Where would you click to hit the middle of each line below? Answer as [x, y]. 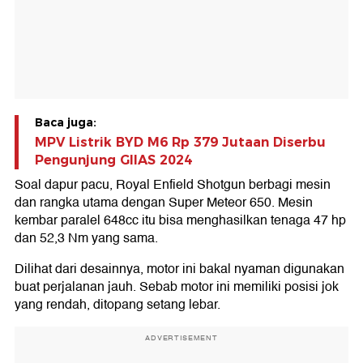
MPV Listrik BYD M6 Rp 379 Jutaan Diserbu [180, 143]
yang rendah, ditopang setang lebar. [117, 305]
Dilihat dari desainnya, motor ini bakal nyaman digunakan [179, 269]
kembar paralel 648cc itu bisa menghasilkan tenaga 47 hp [180, 221]
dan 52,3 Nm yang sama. [86, 239]
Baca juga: [66, 123]
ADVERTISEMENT [181, 338]
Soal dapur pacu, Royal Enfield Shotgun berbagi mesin [173, 185]
